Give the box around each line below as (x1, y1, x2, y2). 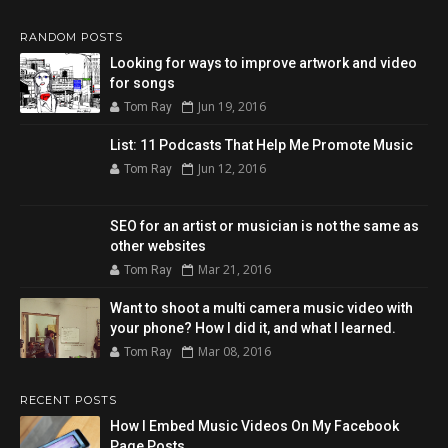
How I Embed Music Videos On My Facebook (110, 418, 399, 434)
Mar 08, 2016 (198, 343, 271, 360)
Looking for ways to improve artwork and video (110, 55, 417, 71)
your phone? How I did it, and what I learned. (110, 320, 396, 336)
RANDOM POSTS (20, 30, 123, 44)
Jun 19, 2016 (198, 98, 266, 115)
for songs (110, 75, 175, 91)
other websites (110, 238, 206, 254)
